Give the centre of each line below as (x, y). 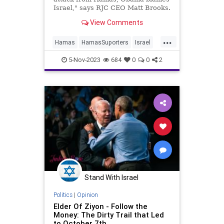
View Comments (115, 22)
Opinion (87, 194)
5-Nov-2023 (84, 60)
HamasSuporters (105, 42)
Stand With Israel (111, 178)
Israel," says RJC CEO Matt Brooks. (112, 7)
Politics (63, 194)
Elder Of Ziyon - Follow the (100, 206)
